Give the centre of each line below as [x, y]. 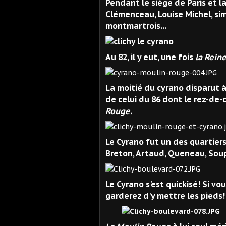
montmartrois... [136, 25]
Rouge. [119, 111]
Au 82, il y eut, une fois [150, 57]
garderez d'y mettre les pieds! [165, 195]
